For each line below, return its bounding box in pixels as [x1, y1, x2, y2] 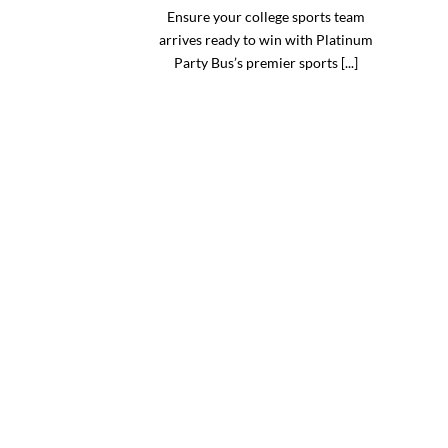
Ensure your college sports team [166, 7, 365, 25]
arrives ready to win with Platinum [158, 30, 373, 48]
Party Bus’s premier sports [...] [173, 53, 358, 71]
